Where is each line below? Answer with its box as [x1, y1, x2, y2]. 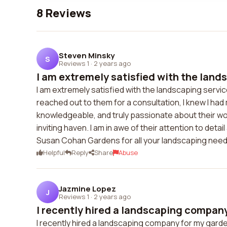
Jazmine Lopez [59, 183, 116, 194]
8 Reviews [36, 6, 91, 21]
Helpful [43, 148, 65, 157]
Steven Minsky [59, 50, 115, 61]
